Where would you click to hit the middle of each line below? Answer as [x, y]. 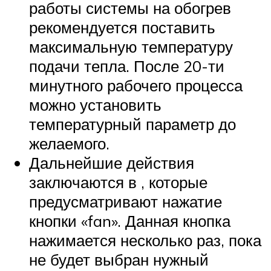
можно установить [95, 105]
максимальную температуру [131, 47]
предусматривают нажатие [126, 202]
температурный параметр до [132, 124]
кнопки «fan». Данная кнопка [130, 221]
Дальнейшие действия [112, 163]
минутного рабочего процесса [136, 86]
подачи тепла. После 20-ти [127, 66]
